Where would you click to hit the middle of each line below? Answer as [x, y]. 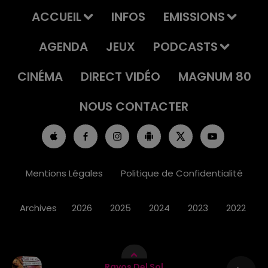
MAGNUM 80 [214, 77]
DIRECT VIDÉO [120, 77]
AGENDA [63, 47]
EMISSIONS [194, 17]
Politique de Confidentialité [182, 173]
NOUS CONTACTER [134, 106]
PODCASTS [185, 47]
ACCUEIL [56, 17]
